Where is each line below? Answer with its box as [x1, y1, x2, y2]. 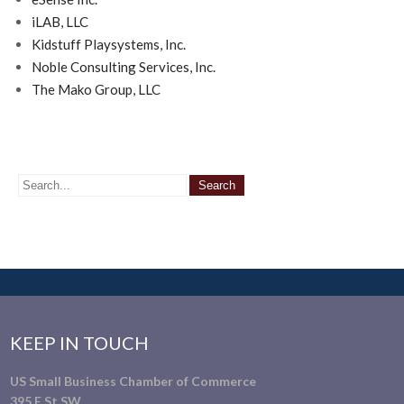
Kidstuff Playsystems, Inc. [32, 36, 186, 52]
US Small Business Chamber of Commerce [10, 373, 257, 389]
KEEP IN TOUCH [10, 332, 150, 353]
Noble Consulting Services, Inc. [32, 59, 216, 75]
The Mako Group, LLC [32, 81, 161, 97]
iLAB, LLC [32, 14, 88, 30]
